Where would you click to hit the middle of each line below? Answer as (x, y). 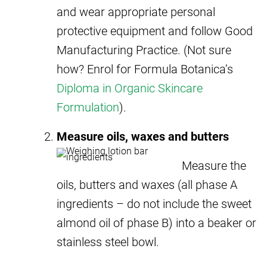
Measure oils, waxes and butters (143, 136)
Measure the (214, 165)
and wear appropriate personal (136, 11)
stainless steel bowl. (108, 241)
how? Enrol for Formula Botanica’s (145, 68)
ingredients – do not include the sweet (154, 203)
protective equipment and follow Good (155, 30)
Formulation (88, 106)
